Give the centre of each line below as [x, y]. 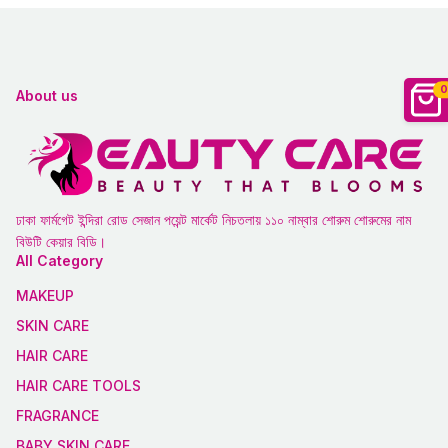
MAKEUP [45, 296]
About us [47, 96]
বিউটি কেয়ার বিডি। [61, 242]
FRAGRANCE [57, 416]
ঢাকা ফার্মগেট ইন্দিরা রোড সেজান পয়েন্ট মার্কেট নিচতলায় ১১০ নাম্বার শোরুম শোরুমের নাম [213, 220]
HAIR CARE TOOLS [78, 386]
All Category [59, 261]
